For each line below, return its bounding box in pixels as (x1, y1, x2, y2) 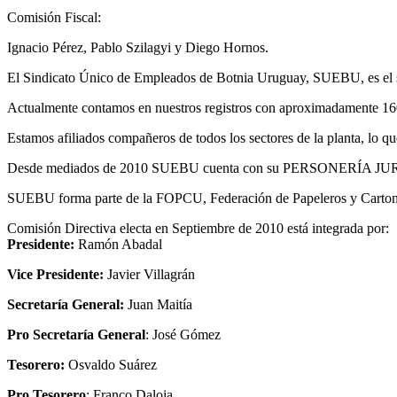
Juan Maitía (124, 296, 192, 312)
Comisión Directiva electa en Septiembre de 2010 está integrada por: (7, 220, 389, 236)
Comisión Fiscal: (7, 9, 101, 25)
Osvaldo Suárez (65, 356, 157, 372)
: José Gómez (145, 326, 221, 342)
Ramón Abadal (74, 236, 162, 252)
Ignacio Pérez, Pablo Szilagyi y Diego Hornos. (7, 39, 269, 55)
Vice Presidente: (7, 266, 104, 282)
